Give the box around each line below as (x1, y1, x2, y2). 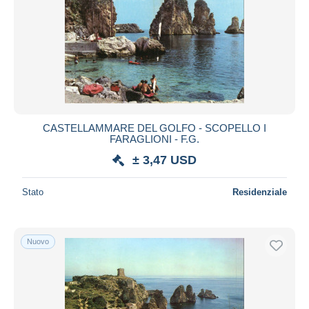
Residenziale (232, 186, 287, 197)
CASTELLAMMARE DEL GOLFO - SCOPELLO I (43, 121, 266, 134)
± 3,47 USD (132, 152, 197, 167)
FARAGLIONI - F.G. (110, 132, 199, 145)
